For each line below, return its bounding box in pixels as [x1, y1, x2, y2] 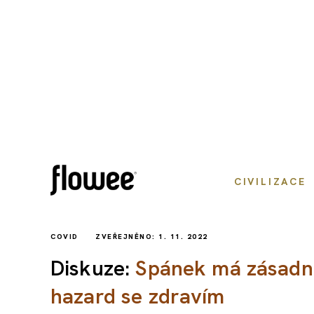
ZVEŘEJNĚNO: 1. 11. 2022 [95, 232, 208, 241]
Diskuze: [50, 254, 136, 282]
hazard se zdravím [50, 282, 225, 310]
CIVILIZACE [233, 175, 306, 188]
